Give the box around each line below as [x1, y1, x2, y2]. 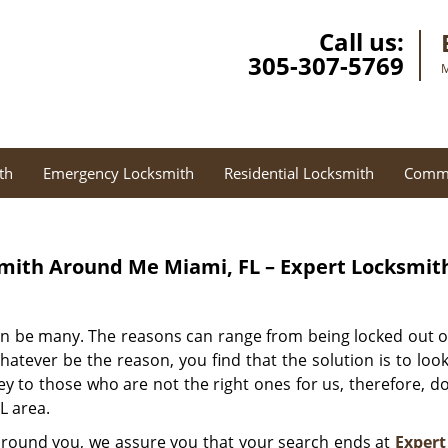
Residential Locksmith [224, 163, 374, 183]
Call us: [319, 25, 404, 58]
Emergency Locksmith [43, 163, 194, 183]
